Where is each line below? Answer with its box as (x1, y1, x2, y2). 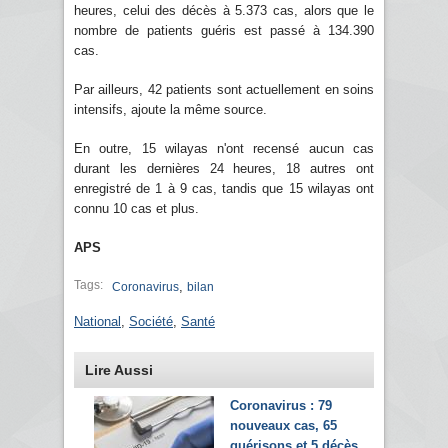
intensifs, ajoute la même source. (74, 101, 267, 117)
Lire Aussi (85, 361, 153, 378)
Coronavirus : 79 (230, 397, 332, 413)
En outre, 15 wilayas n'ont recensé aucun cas (74, 140, 374, 156)
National (74, 313, 121, 329)
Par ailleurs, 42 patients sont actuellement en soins (74, 81, 374, 97)
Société (129, 313, 173, 329)
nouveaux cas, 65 (230, 417, 337, 433)
